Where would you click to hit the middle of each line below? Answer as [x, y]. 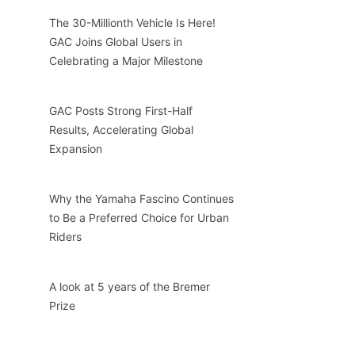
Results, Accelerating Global [121, 130]
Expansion [75, 149]
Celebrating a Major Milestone [126, 61]
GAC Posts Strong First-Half [120, 111]
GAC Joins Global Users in [115, 42]
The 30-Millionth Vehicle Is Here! [132, 23]
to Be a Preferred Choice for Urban [139, 217]
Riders [65, 236]
